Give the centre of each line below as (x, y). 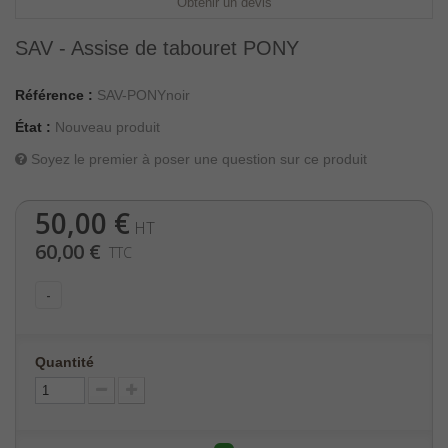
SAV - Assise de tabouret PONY (157, 48)
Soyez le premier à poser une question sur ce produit (197, 159)
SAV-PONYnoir (143, 95)
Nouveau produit (107, 127)
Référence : (54, 95)
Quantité (64, 362)
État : (33, 127)
